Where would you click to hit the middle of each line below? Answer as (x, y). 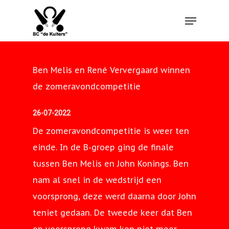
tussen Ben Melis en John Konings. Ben (111, 164)
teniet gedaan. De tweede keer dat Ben (112, 213)
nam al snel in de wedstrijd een (97, 180)
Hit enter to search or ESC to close (105, 65)
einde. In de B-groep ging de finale (103, 147)
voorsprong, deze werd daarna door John (114, 196)
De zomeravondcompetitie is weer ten (111, 131)
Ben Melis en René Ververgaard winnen (111, 70)
